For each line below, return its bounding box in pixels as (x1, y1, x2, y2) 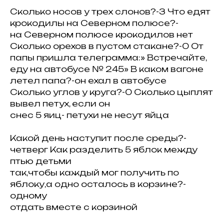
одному (10, 190, 47, 200)
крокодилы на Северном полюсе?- (10, 18, 178, 28)
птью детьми (10, 156, 71, 166)
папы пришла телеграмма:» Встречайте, (10, 52, 207, 62)
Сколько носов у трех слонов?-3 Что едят (10, 6, 210, 16)
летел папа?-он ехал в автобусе (10, 75, 166, 85)
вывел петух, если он (10, 98, 110, 108)
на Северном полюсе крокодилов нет (10, 29, 193, 39)
